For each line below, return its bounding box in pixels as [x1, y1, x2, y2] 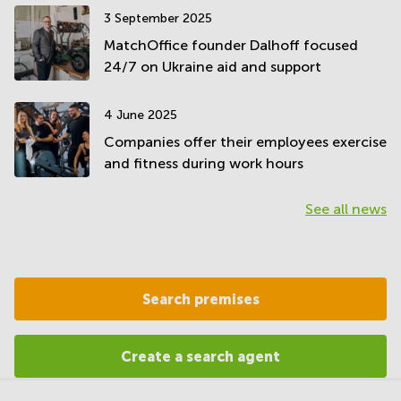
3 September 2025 [104, 11, 212, 25]
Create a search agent [121, 347, 280, 364]
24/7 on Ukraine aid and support [104, 58, 321, 74]
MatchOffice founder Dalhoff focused [104, 37, 358, 53]
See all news [305, 200, 387, 217]
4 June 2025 [104, 107, 177, 122]
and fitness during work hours [104, 155, 303, 171]
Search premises [141, 290, 260, 307]
